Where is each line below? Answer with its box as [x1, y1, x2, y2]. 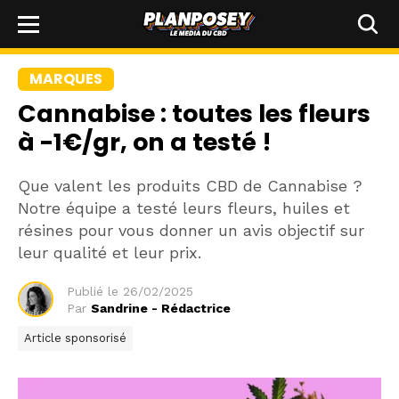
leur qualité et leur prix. [18, 243, 201, 262]
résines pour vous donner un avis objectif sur [18, 221, 364, 240]
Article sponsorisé [24, 331, 126, 345]
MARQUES [29, 69, 102, 89]
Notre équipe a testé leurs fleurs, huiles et [18, 199, 350, 217]
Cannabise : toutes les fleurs [18, 97, 370, 130]
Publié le [67, 283, 118, 298]
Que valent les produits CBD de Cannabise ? [18, 176, 362, 195]
